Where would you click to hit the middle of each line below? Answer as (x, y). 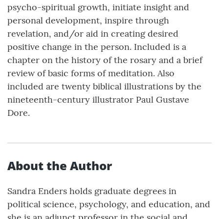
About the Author (60, 166)
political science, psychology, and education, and (109, 204)
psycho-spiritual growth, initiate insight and (98, 7)
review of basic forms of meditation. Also (91, 73)
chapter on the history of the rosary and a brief (105, 60)
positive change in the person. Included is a (97, 47)
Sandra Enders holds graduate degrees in (92, 191)
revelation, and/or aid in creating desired (93, 34)
